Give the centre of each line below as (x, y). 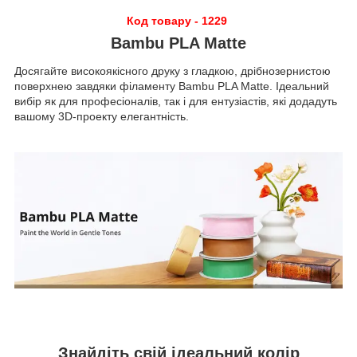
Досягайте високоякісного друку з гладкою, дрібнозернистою (173, 71)
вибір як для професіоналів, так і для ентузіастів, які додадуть (176, 102)
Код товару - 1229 (178, 20)
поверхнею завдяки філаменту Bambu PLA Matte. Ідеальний (172, 86)
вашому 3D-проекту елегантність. (102, 117)
